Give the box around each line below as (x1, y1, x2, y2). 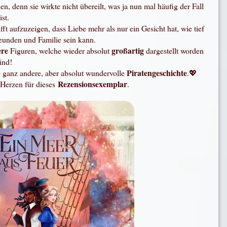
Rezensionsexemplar (58, 78, 128, 90)
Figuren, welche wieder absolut (10, 45, 112, 56)
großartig (111, 45, 146, 57)
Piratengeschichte (127, 67, 187, 79)
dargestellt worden (146, 45, 204, 56)
